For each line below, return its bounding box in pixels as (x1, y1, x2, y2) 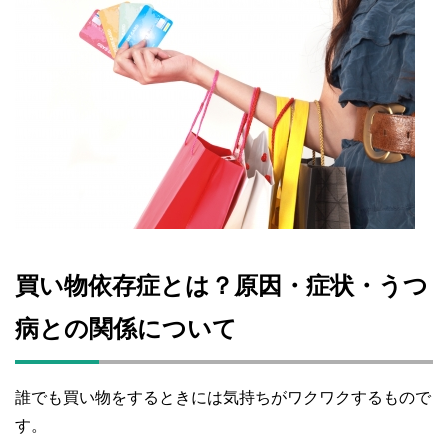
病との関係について (15, 315, 237, 343)
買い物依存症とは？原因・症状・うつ (15, 272, 428, 300)
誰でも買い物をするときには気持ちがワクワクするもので (15, 389, 431, 407)
